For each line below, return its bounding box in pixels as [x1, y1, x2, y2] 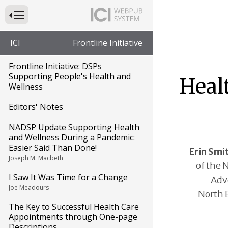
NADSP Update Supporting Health [9, 122, 139, 133]
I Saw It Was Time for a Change [9, 172, 128, 183]
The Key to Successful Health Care [9, 201, 139, 212]
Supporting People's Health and [9, 71, 131, 82]
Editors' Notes [9, 101, 63, 112]
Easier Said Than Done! [9, 142, 97, 153]
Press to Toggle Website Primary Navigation [9, 10, 139, 18]
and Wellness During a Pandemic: [9, 132, 135, 143]
